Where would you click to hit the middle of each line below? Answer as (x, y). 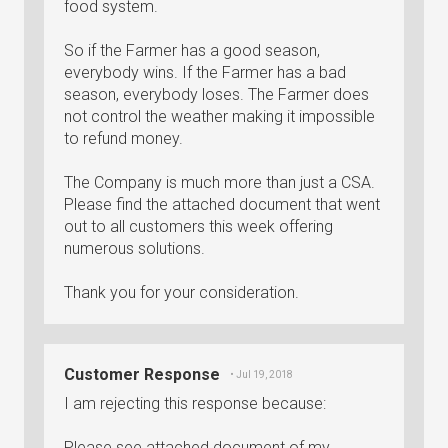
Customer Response (142, 374)
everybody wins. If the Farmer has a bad (205, 72)
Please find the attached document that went (222, 204)
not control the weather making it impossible (219, 116)
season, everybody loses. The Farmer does (216, 94)
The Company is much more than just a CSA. (219, 182)
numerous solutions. (134, 248)
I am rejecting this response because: (195, 403)
